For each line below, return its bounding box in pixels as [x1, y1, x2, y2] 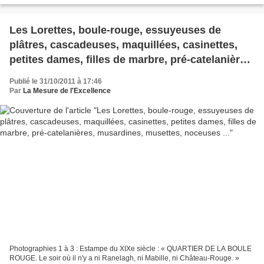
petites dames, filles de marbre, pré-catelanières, [9, 54, 255, 66]
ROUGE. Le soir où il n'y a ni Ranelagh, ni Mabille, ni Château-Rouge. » [9, 253, 239, 262]
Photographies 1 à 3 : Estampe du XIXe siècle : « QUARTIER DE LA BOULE [9, 244, 252, 253]
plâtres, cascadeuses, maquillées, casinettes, [9, 39, 237, 51]
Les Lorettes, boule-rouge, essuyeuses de [9, 24, 221, 37]
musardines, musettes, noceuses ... [9, 68, 188, 81]
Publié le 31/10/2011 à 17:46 [9, 77, 102, 86]
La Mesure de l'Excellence [23, 87, 111, 95]
